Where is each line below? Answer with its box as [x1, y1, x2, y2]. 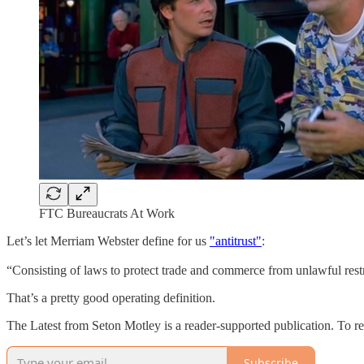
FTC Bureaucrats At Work [39, 206, 175, 221]
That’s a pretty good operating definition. [6, 291, 219, 305]
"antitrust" [210, 234, 262, 249]
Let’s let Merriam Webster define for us [6, 234, 210, 249]
